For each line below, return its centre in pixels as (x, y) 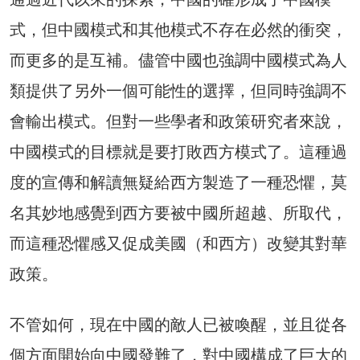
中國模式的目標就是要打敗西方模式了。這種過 (178, 151)
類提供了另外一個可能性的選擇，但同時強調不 (178, 90)
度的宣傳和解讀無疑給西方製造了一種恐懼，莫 (178, 182)
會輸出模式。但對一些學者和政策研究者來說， (178, 121)
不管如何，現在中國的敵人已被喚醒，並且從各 (178, 324)
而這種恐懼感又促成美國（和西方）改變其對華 (178, 243)
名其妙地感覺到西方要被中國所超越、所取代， (178, 213)
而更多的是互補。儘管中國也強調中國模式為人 (178, 60)
